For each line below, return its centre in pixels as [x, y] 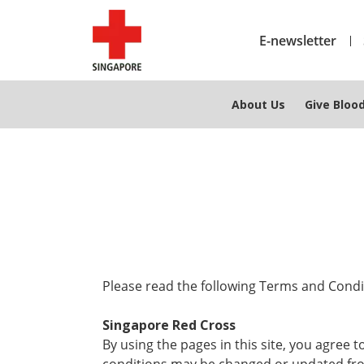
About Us [258, 104]
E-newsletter [299, 40]
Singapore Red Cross [169, 325]
